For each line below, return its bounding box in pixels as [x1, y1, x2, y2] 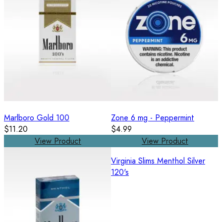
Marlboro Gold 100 [4, 111, 69, 123]
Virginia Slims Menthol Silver [111, 155, 205, 166]
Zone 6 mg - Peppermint [111, 111, 194, 123]
